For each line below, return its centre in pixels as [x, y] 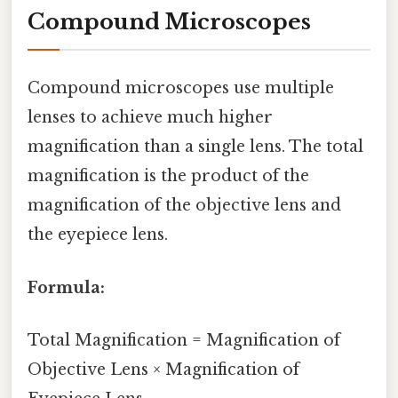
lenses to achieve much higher [150, 118]
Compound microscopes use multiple [181, 88]
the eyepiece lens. [98, 235]
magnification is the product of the [168, 176]
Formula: [66, 287]
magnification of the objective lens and [184, 206]
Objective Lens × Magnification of [163, 369]
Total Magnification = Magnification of [184, 340]
